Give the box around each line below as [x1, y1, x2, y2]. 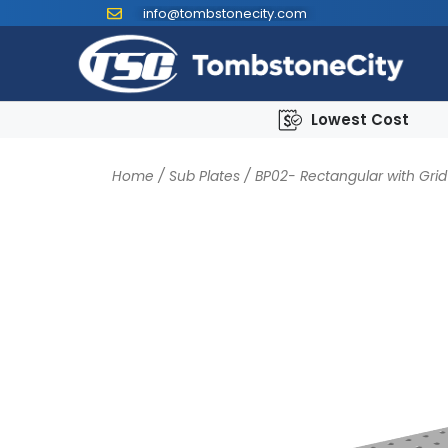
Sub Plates [169, 167, 240, 186]
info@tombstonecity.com [142, 3, 307, 23]
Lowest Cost [311, 109, 409, 130]
